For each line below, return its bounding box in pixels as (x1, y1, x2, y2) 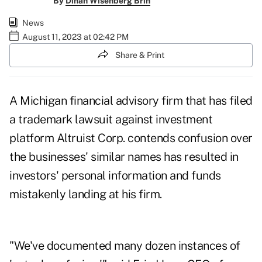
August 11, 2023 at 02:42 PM (22, 32, 129, 42)
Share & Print (115, 50, 164, 60)
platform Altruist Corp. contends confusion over (9, 131, 253, 146)
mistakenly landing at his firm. (9, 187, 162, 202)
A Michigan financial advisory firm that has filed (9, 94, 253, 108)
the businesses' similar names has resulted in (9, 150, 239, 164)
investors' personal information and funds (9, 168, 221, 183)
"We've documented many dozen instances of (9, 239, 240, 253)
